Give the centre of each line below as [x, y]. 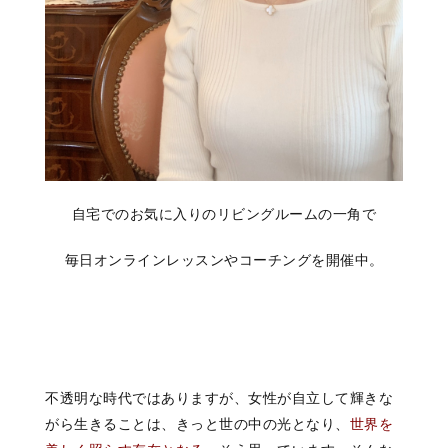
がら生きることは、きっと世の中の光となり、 [197, 424]
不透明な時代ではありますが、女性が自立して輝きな [219, 398]
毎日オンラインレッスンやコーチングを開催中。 [224, 260]
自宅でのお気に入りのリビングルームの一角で [224, 214]
